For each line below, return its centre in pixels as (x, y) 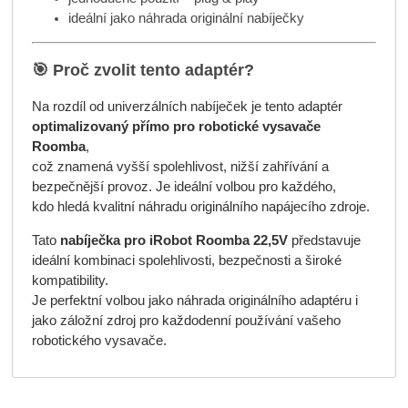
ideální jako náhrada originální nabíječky (186, 19)
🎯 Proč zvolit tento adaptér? (143, 70)
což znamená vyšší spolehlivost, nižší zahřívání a (180, 166)
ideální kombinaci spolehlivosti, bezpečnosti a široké (186, 260)
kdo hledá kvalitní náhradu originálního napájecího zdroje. (200, 206)
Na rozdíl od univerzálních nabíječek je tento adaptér (187, 106)
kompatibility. (70, 280)
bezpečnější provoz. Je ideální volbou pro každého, (184, 186)
